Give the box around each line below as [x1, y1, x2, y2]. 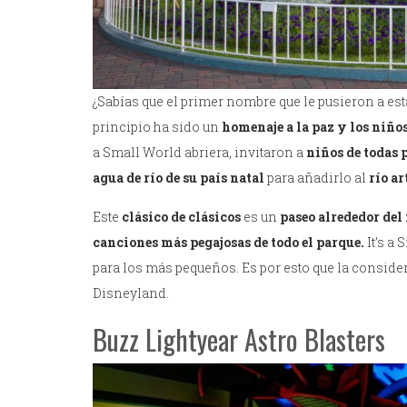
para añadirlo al [264, 169, 369, 187]
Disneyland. [93, 284, 169, 303]
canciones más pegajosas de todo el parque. [93, 233, 364, 252]
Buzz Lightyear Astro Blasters [93, 319, 385, 361]
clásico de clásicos [122, 208, 243, 226]
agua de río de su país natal [93, 169, 264, 187]
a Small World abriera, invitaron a [93, 144, 306, 162]
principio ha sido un [93, 118, 222, 136]
